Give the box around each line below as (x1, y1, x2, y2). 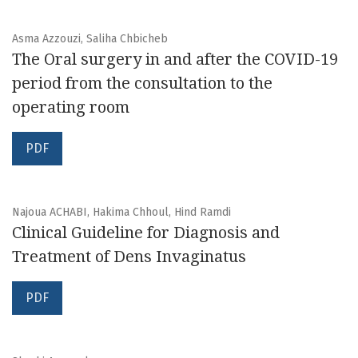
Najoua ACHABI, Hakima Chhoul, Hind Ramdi (12, 205, 231, 220)
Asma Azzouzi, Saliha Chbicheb (12, 32, 168, 46)
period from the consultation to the (12, 74, 272, 93)
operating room (12, 97, 129, 117)
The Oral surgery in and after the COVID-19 (12, 50, 338, 70)
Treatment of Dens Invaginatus (12, 247, 246, 267)
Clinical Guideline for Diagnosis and (12, 223, 280, 243)
